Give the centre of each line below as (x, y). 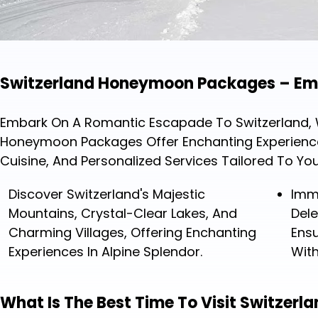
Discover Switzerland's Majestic (107, 194)
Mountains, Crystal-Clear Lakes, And (123, 214)
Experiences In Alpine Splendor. (105, 252)
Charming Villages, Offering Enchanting (132, 233)
